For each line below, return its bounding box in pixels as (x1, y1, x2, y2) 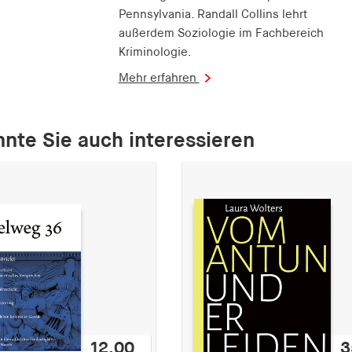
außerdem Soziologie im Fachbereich (118, 27, 324, 39)
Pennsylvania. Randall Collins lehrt (118, 8, 307, 20)
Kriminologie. (118, 46, 192, 58)
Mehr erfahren (118, 71, 200, 84)
